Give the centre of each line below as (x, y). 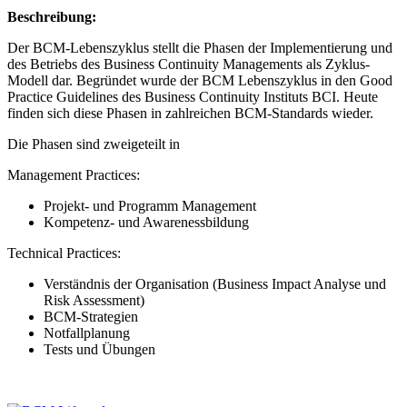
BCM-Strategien (91, 317)
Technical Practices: (64, 253)
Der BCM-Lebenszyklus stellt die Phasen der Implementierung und (200, 48)
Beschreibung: (52, 17)
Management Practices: (74, 175)
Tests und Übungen (99, 350)
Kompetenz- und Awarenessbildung (146, 223)
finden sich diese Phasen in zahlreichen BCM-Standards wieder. (190, 114)
